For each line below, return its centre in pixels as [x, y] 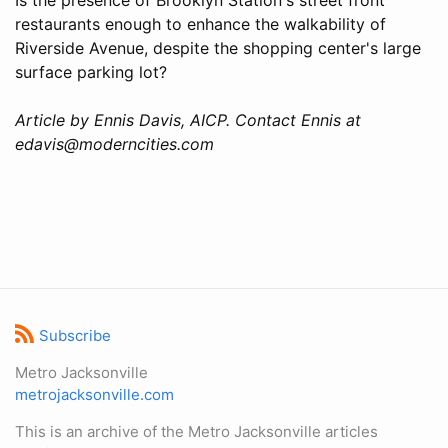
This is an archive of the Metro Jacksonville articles [196, 431]
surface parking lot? [91, 71]
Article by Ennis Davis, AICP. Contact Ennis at [188, 119]
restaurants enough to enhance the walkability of [200, 23]
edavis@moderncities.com [114, 143]
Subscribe [74, 335]
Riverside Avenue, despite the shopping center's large [218, 47]
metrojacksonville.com [94, 394]
